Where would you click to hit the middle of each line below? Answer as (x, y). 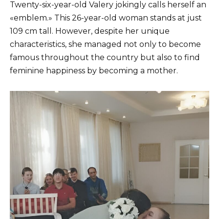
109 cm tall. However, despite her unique (90, 31)
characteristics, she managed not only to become (105, 44)
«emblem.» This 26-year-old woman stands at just (106, 18)
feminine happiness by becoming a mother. (94, 71)
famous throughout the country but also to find (105, 58)
